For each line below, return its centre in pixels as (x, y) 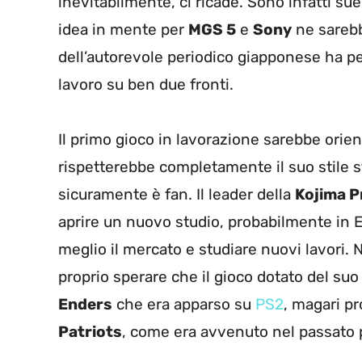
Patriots (90, 332)
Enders (85, 305)
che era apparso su (184, 305)
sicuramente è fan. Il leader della (177, 195)
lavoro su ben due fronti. (146, 85)
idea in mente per (123, 30)
